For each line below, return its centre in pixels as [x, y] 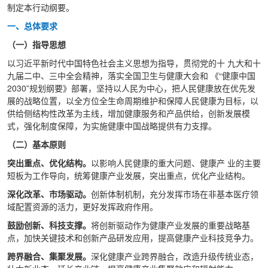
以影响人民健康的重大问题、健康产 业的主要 [176, 163]
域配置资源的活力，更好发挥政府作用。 [84, 206]
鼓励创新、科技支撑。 [49, 225]
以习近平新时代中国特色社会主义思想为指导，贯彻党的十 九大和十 [134, 63]
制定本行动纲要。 [41, 7]
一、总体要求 [32, 26]
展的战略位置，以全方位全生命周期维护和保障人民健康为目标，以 [133, 100]
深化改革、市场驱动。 [49, 194]
